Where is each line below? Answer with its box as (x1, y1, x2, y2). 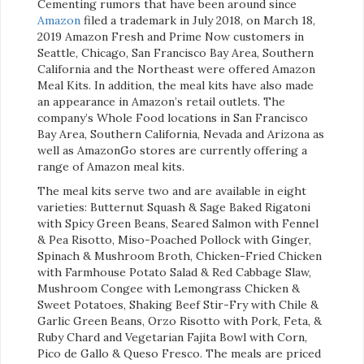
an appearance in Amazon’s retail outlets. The (37, 93, 285, 109)
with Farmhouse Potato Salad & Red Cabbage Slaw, (37, 264, 311, 279)
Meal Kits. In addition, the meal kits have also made (37, 77, 314, 93)
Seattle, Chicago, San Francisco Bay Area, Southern (37, 45, 314, 60)
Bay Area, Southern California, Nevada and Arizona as (37, 126, 324, 141)
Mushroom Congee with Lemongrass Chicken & (37, 280, 300, 296)
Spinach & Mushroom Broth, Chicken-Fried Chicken (37, 248, 322, 263)
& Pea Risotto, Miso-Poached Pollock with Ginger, (37, 232, 311, 247)
